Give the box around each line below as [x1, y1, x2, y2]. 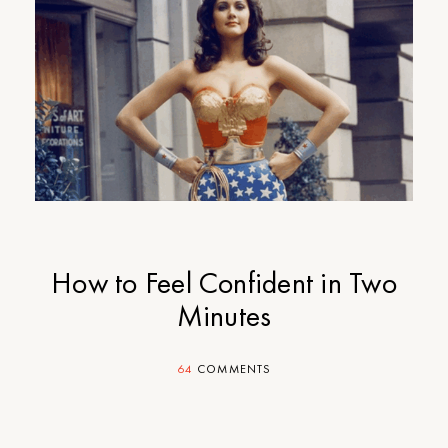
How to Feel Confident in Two [51, 264, 397, 302]
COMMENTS [193, 361, 272, 377]
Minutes [176, 297, 272, 335]
